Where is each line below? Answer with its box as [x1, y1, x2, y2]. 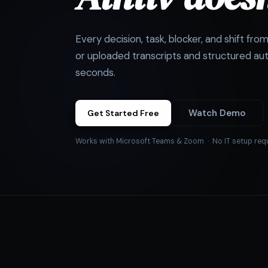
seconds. [75, 66, 115, 79]
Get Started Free [87, 108, 159, 119]
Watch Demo [188, 106, 246, 119]
